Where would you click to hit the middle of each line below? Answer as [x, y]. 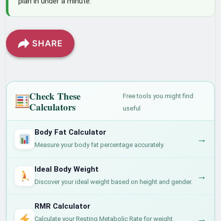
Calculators [53, 107]
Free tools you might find [158, 96]
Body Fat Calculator [70, 132]
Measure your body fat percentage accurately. [99, 145]
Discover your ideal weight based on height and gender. [113, 182]
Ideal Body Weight [66, 169]
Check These [55, 96]
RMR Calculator [62, 206]
